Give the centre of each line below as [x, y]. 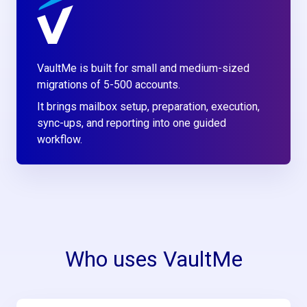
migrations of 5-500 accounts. [109, 85]
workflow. [60, 140]
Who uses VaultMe [153, 259]
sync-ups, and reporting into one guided [132, 123]
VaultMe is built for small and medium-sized [144, 69]
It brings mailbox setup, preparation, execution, [149, 107]
